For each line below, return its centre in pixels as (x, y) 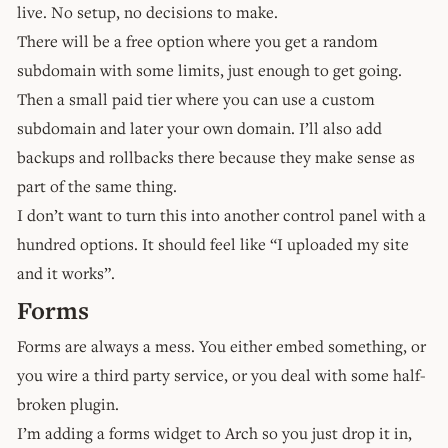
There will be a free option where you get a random (197, 40)
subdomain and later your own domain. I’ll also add (199, 127)
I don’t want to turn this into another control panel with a (221, 214)
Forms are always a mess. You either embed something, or (221, 345)
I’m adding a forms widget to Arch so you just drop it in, (214, 432)
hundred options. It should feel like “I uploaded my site (213, 243)
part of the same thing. (97, 185)
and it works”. (66, 272)
